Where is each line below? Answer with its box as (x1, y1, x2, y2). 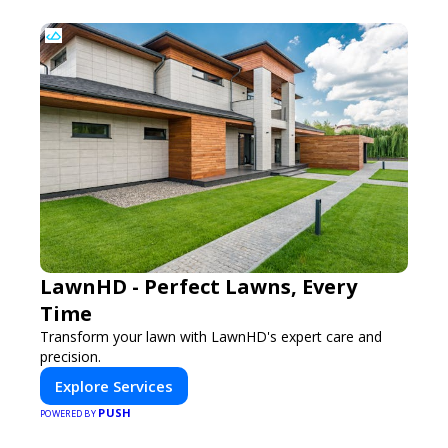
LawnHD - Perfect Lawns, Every (40, 272, 357, 300)
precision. (40, 346, 101, 366)
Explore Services (55, 375, 173, 396)
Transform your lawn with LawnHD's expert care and (40, 326, 382, 346)
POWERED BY (40, 406, 99, 420)
